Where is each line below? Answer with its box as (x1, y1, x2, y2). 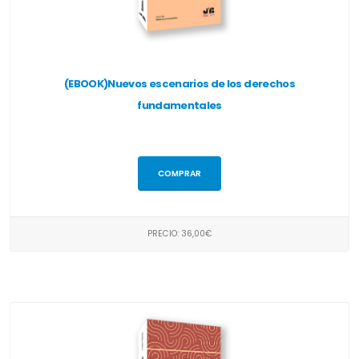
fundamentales (137, 98, 222, 114)
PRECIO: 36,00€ (147, 227, 212, 240)
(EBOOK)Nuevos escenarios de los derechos (63, 76, 295, 92)
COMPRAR (158, 167, 201, 180)
